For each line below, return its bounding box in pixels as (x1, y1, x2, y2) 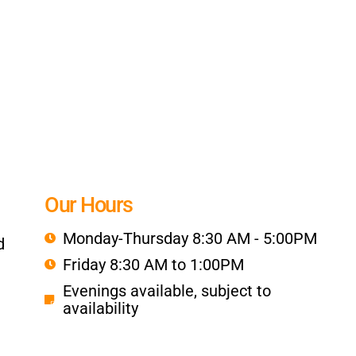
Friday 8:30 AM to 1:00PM (62, 255, 244, 275)
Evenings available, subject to (62, 281, 271, 301)
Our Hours (44, 192, 133, 219)
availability (62, 299, 138, 319)
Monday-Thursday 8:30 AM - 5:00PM (62, 229, 317, 249)
